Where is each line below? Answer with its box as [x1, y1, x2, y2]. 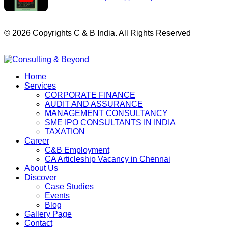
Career [24, 136, 49, 145]
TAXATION [45, 127, 85, 136]
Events [45, 191, 70, 200]
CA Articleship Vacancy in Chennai [45, 155, 170, 163]
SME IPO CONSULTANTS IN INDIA [45, 118, 176, 127]
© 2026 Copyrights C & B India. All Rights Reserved [4, 28, 191, 37]
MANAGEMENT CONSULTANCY [45, 109, 168, 118]
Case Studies [45, 182, 94, 191]
